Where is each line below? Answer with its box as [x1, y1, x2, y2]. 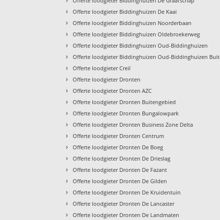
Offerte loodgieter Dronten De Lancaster [73, 200, 175, 208]
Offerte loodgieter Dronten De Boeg [73, 143, 164, 151]
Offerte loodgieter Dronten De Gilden [73, 177, 167, 185]
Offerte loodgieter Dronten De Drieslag [73, 155, 171, 163]
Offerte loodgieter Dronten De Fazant [73, 166, 167, 174]
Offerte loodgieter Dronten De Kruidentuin [73, 189, 181, 196]
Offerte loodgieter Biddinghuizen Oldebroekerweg [73, 30, 200, 38]
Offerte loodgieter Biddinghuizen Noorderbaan [73, 19, 192, 27]
